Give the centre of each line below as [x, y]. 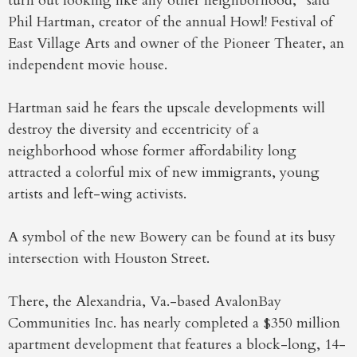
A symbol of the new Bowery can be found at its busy [172, 237]
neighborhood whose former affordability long [152, 151]
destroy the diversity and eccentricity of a [133, 130]
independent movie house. [88, 65]
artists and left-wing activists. [97, 194]
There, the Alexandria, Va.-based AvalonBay [145, 302]
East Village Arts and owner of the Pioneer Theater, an [176, 44]
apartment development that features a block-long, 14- [177, 345]
